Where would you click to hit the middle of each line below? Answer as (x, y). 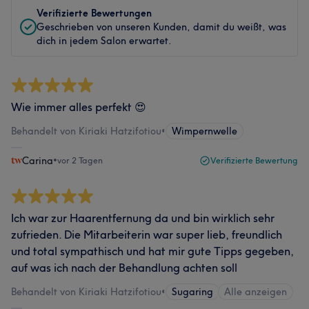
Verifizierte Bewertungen (94, 13)
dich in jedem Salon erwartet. (104, 41)
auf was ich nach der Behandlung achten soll (124, 268)
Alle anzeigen (256, 292)
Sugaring (192, 292)
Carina (38, 161)
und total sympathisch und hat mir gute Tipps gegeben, (152, 251)
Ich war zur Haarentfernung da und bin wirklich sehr (143, 218)
